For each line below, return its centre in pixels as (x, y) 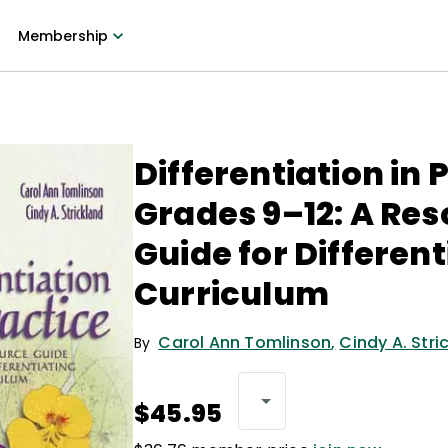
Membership (62, 36)
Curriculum (231, 293)
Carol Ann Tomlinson (245, 342)
